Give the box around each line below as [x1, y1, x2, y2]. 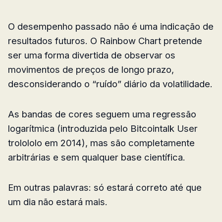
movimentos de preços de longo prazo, [8, 64, 174, 75]
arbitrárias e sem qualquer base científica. [8, 152, 185, 163]
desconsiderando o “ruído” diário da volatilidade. [8, 78, 213, 90]
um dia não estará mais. [8, 196, 108, 208]
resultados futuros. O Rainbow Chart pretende [8, 35, 202, 47]
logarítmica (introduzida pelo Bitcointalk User [8, 123, 198, 134]
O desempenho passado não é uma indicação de [8, 21, 214, 32]
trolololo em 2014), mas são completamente [8, 137, 195, 149]
